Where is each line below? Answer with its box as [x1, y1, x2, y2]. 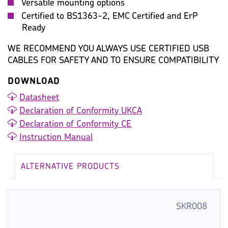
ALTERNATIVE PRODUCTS [21, 162, 120, 171]
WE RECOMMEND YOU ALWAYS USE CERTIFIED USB [8, 44, 209, 54]
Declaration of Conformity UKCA [19, 106, 142, 116]
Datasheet [19, 93, 59, 103]
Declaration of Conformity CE [19, 119, 131, 129]
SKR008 [176, 202, 207, 212]
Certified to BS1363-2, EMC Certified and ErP [21, 12, 198, 22]
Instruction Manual [19, 132, 93, 142]
